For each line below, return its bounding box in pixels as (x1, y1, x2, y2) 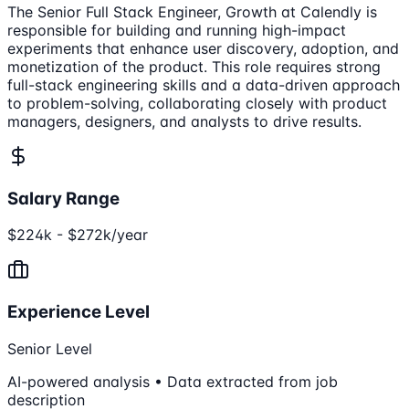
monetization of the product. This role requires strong (7, 57, 381, 76)
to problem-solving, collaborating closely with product (7, 93, 387, 112)
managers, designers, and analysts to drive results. (7, 111, 362, 131)
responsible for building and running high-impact (7, 20, 346, 39)
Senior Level (7, 339, 92, 358)
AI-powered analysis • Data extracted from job (7, 372, 338, 391)
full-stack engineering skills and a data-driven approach (7, 75, 400, 94)
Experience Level (7, 300, 150, 322)
